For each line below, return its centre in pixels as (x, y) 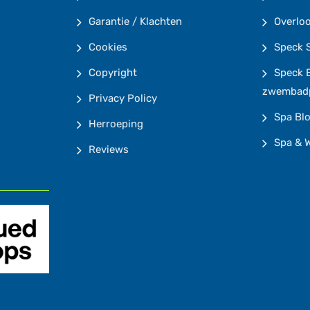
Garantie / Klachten (135, 21)
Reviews (108, 149)
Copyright (112, 73)
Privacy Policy (122, 98)
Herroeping (116, 124)
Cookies (108, 47)
